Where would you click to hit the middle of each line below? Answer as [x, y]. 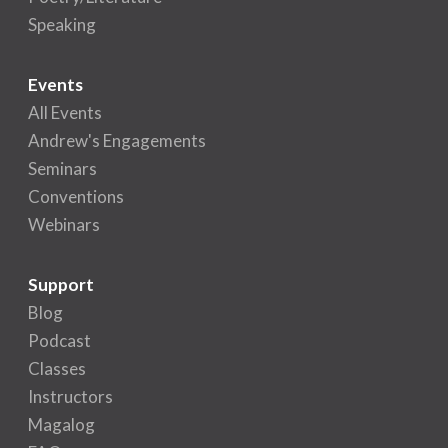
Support [61, 284]
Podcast [59, 340]
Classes [57, 368]
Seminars [62, 168]
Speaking [62, 24]
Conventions [76, 196]
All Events [65, 112]
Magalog [61, 424]
